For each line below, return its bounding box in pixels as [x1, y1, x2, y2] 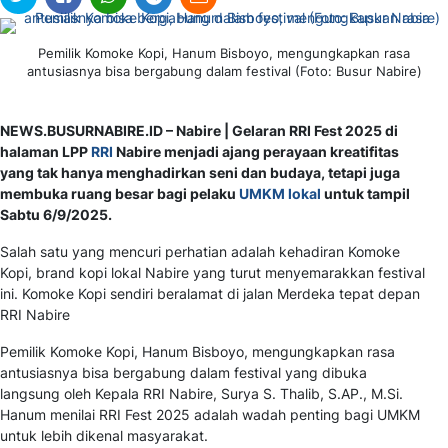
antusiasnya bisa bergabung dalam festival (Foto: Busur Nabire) [26, 63, 422, 80]
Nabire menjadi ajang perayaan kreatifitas [113, 143, 399, 161]
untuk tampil [324, 185, 410, 203]
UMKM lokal [236, 185, 324, 203]
